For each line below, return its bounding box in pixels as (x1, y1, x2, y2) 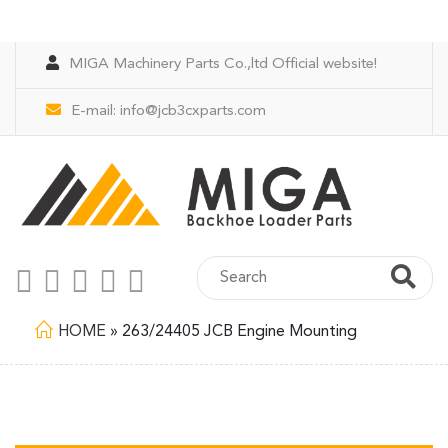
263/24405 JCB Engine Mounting (122, 324, 357, 340)
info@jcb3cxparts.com (120, 104, 266, 119)
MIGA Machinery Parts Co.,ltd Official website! (69, 57, 377, 72)
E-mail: (71, 104, 120, 119)
